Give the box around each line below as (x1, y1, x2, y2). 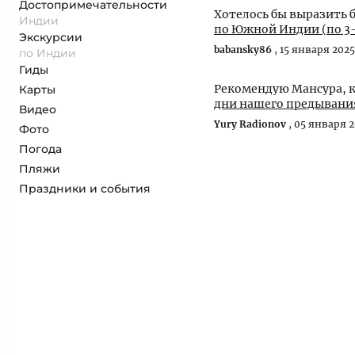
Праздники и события (19, 181, 151, 196)
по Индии (19, 46, 76, 60)
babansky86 (214, 44, 272, 55)
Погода (19, 142, 62, 156)
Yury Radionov (214, 118, 286, 130)
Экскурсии (19, 30, 82, 44)
